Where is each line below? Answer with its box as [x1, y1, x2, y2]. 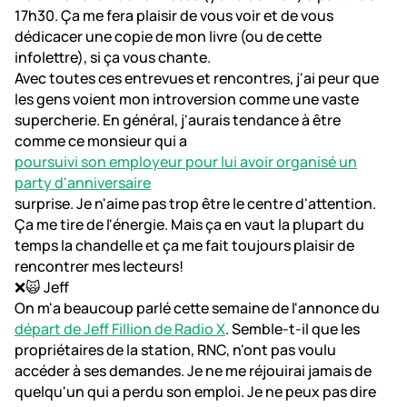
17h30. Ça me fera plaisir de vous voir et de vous [15, 5, 333, 25]
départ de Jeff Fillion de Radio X [15, 319, 225, 339]
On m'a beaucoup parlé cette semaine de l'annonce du [15, 298, 380, 318]
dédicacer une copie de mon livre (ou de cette [15, 26, 322, 46]
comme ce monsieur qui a [15, 131, 187, 151]
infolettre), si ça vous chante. [15, 47, 211, 67]
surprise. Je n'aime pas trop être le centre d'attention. [15, 194, 376, 213]
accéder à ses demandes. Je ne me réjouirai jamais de [15, 361, 372, 381]
